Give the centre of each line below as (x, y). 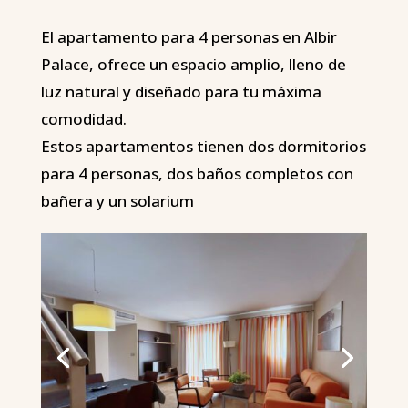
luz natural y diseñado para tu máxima (181, 92)
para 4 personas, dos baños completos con (197, 174)
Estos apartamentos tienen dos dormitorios (203, 147)
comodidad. (83, 119)
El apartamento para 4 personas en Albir (189, 37)
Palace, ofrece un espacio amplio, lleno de (193, 65)
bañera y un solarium (117, 201)
